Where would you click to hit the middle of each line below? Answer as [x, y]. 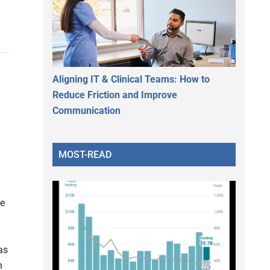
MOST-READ [85, 154]
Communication [86, 110]
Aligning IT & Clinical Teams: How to [131, 79]
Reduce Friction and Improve [115, 95]
